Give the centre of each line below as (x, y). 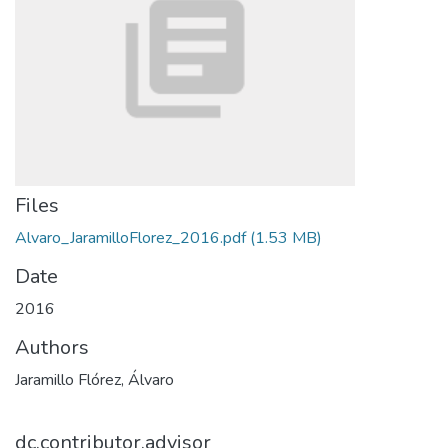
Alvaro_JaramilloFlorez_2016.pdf (130, 238)
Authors (52, 347)
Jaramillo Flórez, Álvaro (94, 380)
